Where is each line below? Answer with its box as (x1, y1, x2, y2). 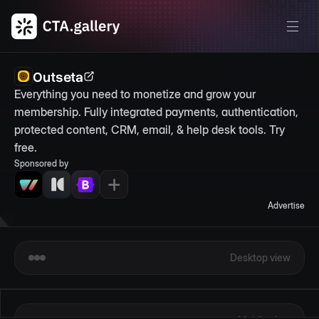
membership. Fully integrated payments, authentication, (14, 105, 298, 119)
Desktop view (230, 251, 291, 263)
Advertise (268, 200, 305, 211)
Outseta (33, 68, 83, 85)
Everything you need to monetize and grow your (14, 87, 256, 101)
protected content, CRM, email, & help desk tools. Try (14, 122, 285, 137)
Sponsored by (14, 158, 68, 169)
